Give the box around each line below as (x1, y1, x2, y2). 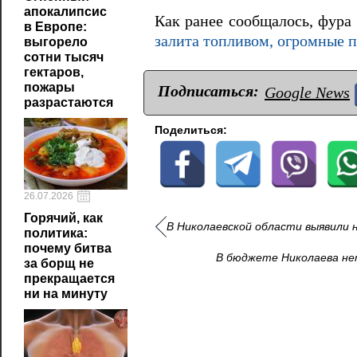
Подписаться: (158, 81, 259, 100)
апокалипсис (24, 5, 107, 18)
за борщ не (24, 257, 94, 270)
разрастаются (24, 96, 113, 109)
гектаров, (24, 65, 84, 79)
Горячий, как (24, 211, 103, 225)
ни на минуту (24, 287, 108, 300)
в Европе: (24, 20, 87, 33)
